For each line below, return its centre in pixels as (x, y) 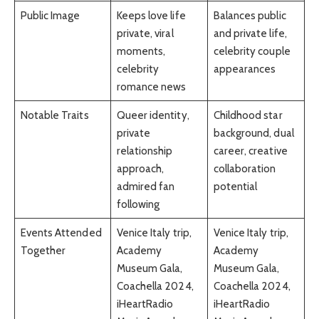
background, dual (253, 132)
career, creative (250, 150)
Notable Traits (54, 115)
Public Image (50, 15)
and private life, (250, 33)
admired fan (146, 186)
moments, (141, 51)
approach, (140, 168)
